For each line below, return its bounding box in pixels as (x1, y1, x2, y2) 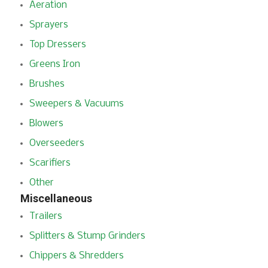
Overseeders (29, 138, 84, 148)
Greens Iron (29, 59, 80, 69)
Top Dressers (29, 39, 86, 50)
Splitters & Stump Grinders (29, 231, 145, 241)
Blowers (29, 118, 63, 129)
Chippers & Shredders (29, 251, 124, 261)
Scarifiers (29, 158, 71, 168)
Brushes (29, 79, 65, 89)
